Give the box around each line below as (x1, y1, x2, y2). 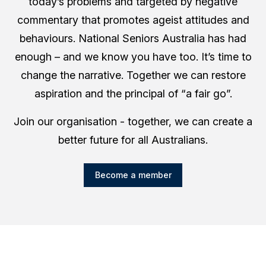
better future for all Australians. (58, 134, 208, 146)
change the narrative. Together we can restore (20, 69, 246, 81)
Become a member (94, 170, 172, 180)
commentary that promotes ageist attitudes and (17, 14, 249, 26)
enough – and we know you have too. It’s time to (14, 50, 252, 63)
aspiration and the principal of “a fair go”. (34, 87, 232, 100)
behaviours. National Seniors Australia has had (20, 32, 246, 45)
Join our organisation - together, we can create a (14, 115, 252, 128)
